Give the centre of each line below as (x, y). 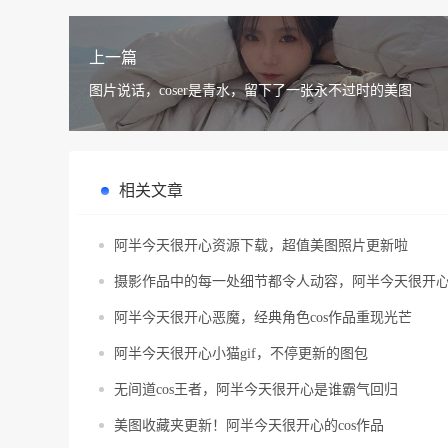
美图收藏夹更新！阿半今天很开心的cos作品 (249, 426)
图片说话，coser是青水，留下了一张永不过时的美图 (250, 91)
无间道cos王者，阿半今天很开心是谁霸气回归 (256, 390)
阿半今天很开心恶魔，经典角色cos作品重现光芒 (263, 318)
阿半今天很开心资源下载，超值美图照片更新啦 (261, 246)
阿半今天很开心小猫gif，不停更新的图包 (241, 354)
